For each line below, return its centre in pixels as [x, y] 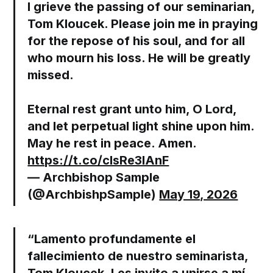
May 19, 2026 [199, 195]
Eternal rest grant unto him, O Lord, [132, 109]
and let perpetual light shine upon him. [141, 126]
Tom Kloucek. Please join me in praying [143, 24]
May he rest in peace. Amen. [112, 144]
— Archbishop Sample [94, 178]
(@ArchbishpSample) [94, 195]
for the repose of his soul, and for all [136, 41]
